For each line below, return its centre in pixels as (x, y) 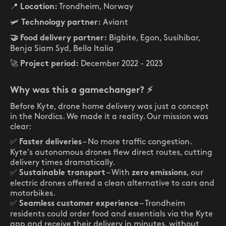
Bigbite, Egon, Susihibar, (154, 38)
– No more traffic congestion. (137, 142)
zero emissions (159, 173)
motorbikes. (33, 193)
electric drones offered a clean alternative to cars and (112, 183)
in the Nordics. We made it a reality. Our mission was (109, 117)
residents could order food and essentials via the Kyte (111, 214)
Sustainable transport (62, 173)
